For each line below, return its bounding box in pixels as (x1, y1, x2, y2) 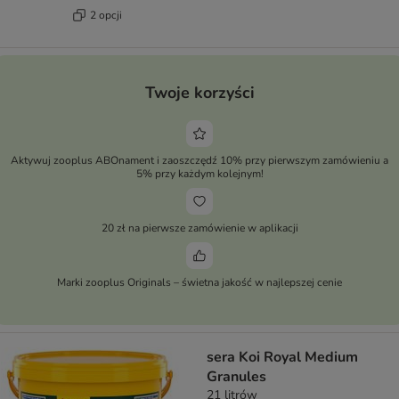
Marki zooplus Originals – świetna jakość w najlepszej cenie (57, 275, 342, 290)
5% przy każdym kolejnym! (135, 167, 264, 182)
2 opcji (89, 7, 122, 22)
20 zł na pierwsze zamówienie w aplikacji (101, 221, 298, 236)
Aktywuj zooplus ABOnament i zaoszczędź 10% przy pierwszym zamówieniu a (11, 153, 388, 168)
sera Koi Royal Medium (207, 347, 358, 368)
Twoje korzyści (144, 82, 255, 104)
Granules (207, 367, 266, 387)
